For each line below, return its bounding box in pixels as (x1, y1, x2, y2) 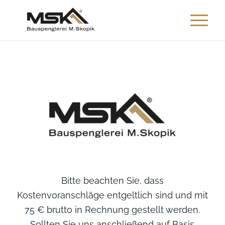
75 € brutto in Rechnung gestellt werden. (25, 204, 200, 215)
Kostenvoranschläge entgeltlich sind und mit (17, 190, 208, 201)
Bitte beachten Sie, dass (61, 175, 164, 186)
